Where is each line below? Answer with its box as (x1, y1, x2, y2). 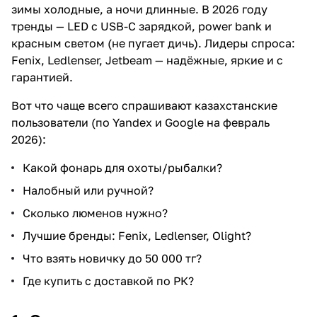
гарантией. (11, 70, 73, 84)
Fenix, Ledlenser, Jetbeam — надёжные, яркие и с (11, 53, 283, 67)
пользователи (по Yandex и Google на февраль (11, 115, 270, 129)
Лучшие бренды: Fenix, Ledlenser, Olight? (23, 229, 251, 243)
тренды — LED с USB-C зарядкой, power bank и (11, 19, 272, 33)
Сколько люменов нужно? (23, 206, 168, 220)
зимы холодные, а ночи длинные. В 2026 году (11, 2, 267, 16)
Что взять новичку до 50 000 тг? (23, 251, 202, 265)
